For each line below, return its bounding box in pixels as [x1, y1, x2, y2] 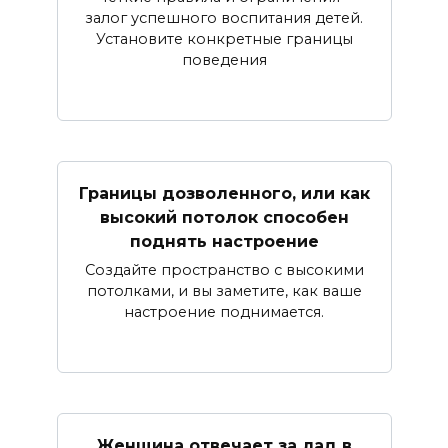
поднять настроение [129, 231, 319, 251]
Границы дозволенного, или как [78, 183, 370, 203]
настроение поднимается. [124, 303, 324, 322]
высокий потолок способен [99, 207, 349, 227]
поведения [181, 50, 267, 69]
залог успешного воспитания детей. [85, 8, 363, 27]
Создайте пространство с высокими [84, 261, 364, 280]
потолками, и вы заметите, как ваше [86, 282, 362, 301]
